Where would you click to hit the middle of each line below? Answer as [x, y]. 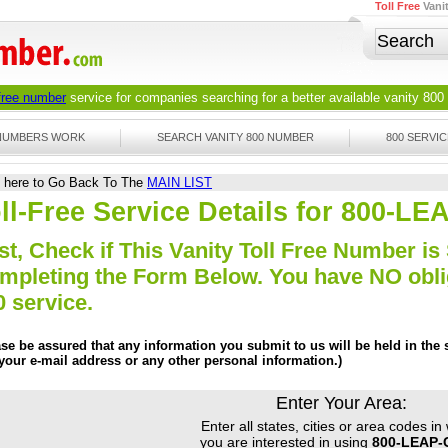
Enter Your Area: [341, 403]
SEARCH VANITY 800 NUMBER [235, 137]
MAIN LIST [179, 182]
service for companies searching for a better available [225, 97]
